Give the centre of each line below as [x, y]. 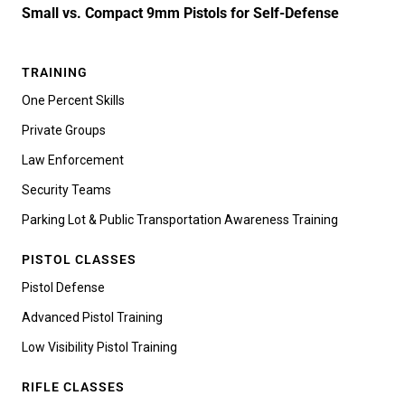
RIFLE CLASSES [73, 386]
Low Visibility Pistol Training [99, 347]
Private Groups [64, 130]
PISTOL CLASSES [79, 259]
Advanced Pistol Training [92, 317]
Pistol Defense [63, 287]
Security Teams [66, 189]
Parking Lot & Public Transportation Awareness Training [180, 219]
